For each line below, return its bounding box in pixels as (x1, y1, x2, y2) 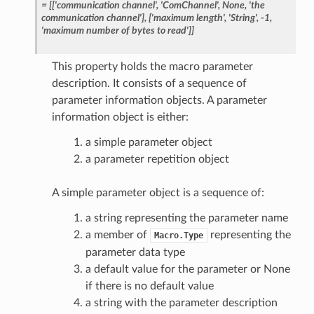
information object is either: (51, 111, 189, 123)
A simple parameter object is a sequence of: (51, 186, 264, 198)
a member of (85, 228, 150, 240)
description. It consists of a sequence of (51, 77, 247, 89)
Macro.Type (153, 230, 203, 240)
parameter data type (85, 246, 185, 258)
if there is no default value (85, 280, 214, 292)
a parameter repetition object (85, 153, 229, 165)
